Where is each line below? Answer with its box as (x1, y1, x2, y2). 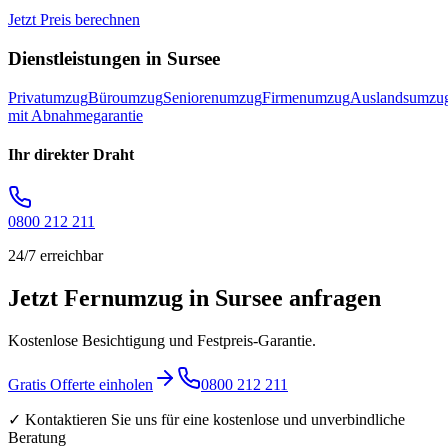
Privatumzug (8, 88, 88, 106)
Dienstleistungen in (8, 48, 167, 70)
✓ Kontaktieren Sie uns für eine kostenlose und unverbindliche (8, 411, 405, 429)
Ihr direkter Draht (8, 146, 134, 164)
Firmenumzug (262, 88, 350, 106)
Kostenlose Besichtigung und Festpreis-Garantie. (8, 332, 316, 350)
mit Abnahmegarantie (8, 106, 143, 124)
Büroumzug (88, 88, 163, 106)
